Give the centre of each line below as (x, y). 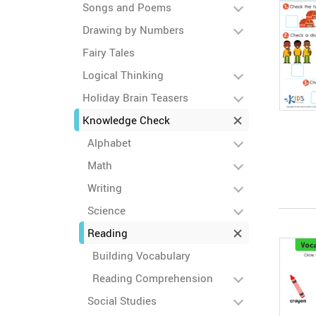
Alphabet (109, 142)
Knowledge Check (126, 120)
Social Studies (122, 300)
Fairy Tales (109, 52)
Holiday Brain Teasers (135, 97)
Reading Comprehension (153, 278)
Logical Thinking (123, 75)
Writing (105, 188)
